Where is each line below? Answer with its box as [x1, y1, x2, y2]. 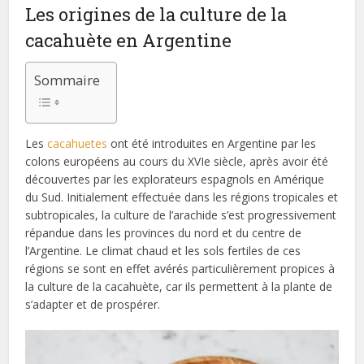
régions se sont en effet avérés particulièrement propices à [25, 260, 336, 276]
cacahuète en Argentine [25, 28, 232, 52]
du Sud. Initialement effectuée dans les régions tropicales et [25, 188, 339, 205]
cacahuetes [47, 135, 108, 151]
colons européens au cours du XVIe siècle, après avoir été [25, 153, 329, 169]
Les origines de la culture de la [25, 2, 288, 26]
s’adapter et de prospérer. [25, 296, 161, 312]
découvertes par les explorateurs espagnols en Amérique [25, 171, 325, 187]
